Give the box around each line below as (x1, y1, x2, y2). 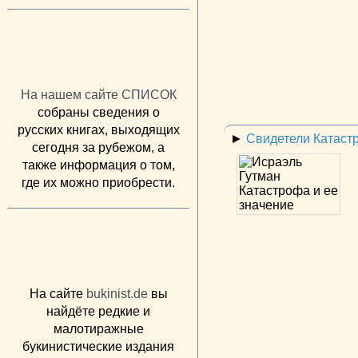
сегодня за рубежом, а (32, 140, 165, 154)
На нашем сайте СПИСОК (20, 87, 177, 101)
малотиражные (53, 321, 144, 336)
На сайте (29, 286, 86, 300)
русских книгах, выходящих (17, 122, 180, 137)
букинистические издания (22, 339, 174, 353)
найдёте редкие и (46, 304, 150, 318)
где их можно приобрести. (22, 175, 175, 189)
